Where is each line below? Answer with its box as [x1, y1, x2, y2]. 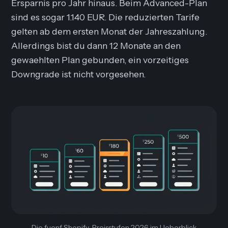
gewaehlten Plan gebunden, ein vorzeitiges [11, 54, 189, 65]
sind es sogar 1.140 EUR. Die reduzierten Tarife [11, 12, 200, 22]
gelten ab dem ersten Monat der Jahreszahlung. [11, 26, 208, 37]
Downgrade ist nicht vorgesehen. [11, 69, 146, 79]
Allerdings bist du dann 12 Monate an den [11, 40, 181, 51]
